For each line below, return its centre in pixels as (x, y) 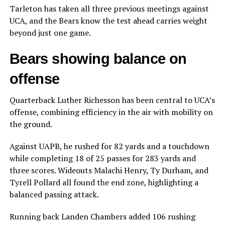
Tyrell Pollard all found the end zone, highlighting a (104, 183)
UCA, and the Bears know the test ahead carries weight (108, 21)
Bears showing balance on (98, 59)
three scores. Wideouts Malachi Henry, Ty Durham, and (109, 171)
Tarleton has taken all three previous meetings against (109, 9)
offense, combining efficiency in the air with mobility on (111, 112)
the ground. (31, 124)
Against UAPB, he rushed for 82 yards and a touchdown (109, 146)
